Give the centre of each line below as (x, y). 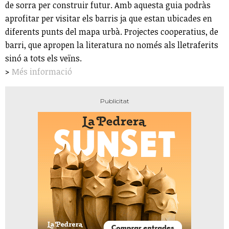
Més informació (42, 72)
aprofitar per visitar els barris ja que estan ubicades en (109, 19)
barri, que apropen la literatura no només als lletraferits (112, 45)
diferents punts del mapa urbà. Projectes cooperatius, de (112, 32)
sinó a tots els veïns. (44, 59)
